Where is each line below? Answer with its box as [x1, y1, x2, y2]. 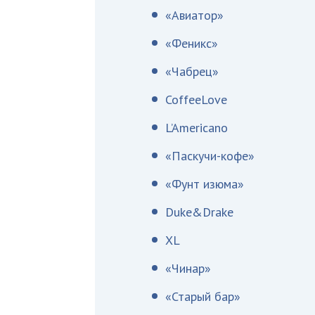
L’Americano [165, 120, 229, 136]
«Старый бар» [165, 288, 241, 304]
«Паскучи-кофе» [165, 148, 255, 164]
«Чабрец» [165, 63, 219, 79]
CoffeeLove [165, 91, 228, 108]
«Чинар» [165, 260, 212, 276]
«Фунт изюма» [165, 176, 245, 192]
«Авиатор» [165, 7, 224, 23]
